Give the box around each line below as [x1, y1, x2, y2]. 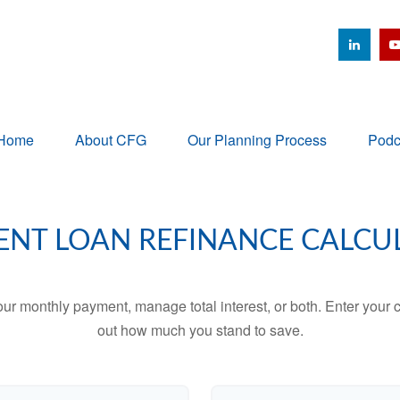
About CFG [75, 129, 146, 151]
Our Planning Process [187, 129, 327, 151]
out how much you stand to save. [96, 320, 304, 341]
